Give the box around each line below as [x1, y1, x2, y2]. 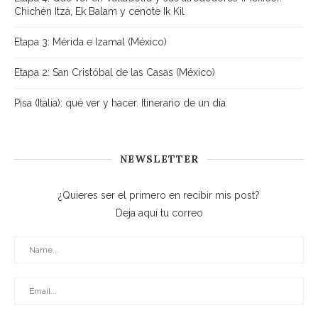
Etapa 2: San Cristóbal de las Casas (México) [14, 67, 215, 78]
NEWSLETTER [119, 153, 199, 165]
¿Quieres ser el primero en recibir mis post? [58, 190, 260, 201]
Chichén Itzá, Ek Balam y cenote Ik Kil [14, 6, 185, 17]
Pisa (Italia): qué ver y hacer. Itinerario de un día [14, 97, 226, 109]
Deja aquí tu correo [115, 207, 203, 219]
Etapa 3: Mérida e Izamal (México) [14, 36, 167, 48]
